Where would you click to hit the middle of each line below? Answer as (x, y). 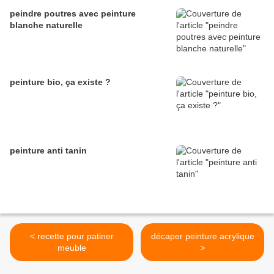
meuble (72, 248)
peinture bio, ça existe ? (60, 82)
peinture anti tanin (48, 151)
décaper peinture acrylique (202, 236)
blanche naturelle (46, 25)
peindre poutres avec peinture (73, 14)
